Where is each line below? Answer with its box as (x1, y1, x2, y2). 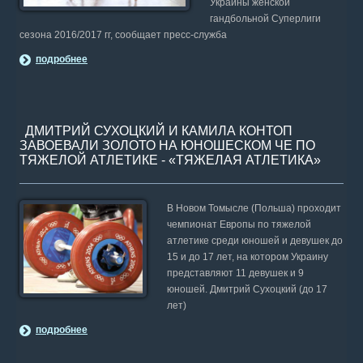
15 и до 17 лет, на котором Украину (166, 251, 328, 263)
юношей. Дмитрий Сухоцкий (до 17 (166, 284, 327, 295)
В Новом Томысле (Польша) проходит (166, 203, 341, 214)
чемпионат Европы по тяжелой (166, 219, 311, 230)
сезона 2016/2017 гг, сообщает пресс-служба (19, 29, 227, 41)
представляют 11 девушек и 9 (166, 267, 304, 279)
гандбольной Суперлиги (210, 13, 322, 24)
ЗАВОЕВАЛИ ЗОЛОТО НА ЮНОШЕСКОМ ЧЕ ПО (19, 139, 315, 152)
